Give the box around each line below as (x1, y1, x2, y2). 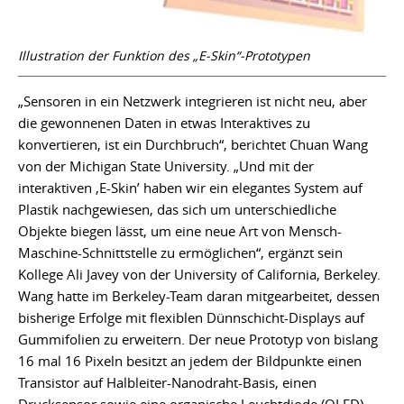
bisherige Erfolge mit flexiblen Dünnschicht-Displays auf (18, 308, 364, 327)
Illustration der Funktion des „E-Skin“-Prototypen (18, 47, 310, 65)
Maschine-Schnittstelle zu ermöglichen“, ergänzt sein (18, 243, 343, 262)
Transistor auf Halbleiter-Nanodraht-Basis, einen (18, 373, 317, 392)
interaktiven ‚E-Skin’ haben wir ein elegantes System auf (18, 179, 363, 197)
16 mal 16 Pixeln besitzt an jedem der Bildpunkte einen (18, 352, 362, 371)
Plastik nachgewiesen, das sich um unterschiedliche (18, 200, 336, 219)
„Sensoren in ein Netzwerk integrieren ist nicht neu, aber (18, 92, 367, 111)
